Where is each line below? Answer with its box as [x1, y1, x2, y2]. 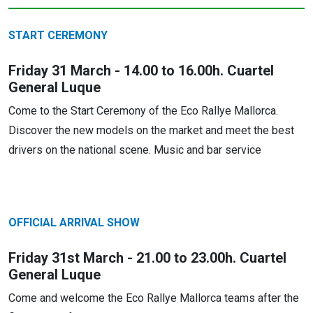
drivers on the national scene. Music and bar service [8, 143, 261, 157]
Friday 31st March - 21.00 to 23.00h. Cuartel [8, 249, 286, 267]
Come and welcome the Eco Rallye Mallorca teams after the [8, 291, 299, 305]
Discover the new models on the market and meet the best [8, 124, 294, 138]
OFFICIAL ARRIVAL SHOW [8, 216, 140, 230]
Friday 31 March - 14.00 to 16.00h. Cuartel [8, 62, 274, 80]
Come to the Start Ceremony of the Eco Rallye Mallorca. [8, 104, 278, 118]
